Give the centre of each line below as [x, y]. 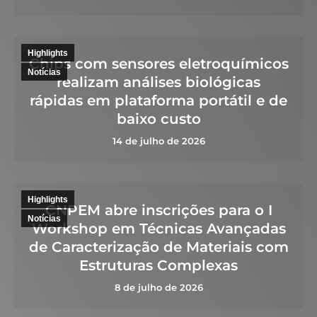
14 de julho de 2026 [158, 141]
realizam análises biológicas [158, 82]
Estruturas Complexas [158, 265]
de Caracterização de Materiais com [158, 247]
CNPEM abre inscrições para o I [158, 210]
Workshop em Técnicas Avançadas [158, 229]
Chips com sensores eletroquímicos [158, 64]
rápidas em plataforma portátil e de [158, 100]
